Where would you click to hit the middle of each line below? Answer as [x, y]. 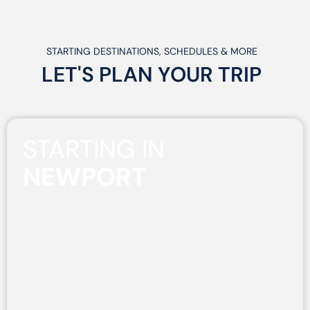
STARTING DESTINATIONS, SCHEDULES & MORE [152, 51]
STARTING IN [94, 149]
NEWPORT [84, 176]
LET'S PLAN [100, 74]
